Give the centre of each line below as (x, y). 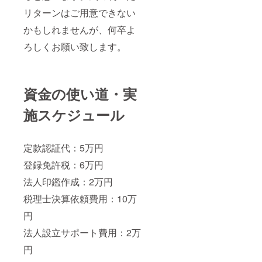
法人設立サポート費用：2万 (82, 233)
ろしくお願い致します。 (75, 47)
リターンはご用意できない (80, 13)
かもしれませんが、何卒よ (80, 30)
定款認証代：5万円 (63, 148)
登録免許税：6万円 (63, 165)
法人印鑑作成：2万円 (68, 182)
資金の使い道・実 (80, 94)
